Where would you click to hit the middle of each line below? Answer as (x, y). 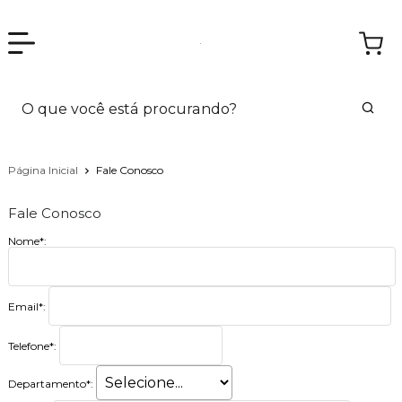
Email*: (26, 307)
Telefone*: (32, 346)
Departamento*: (50, 383)
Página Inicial (44, 170)
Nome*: (27, 240)
